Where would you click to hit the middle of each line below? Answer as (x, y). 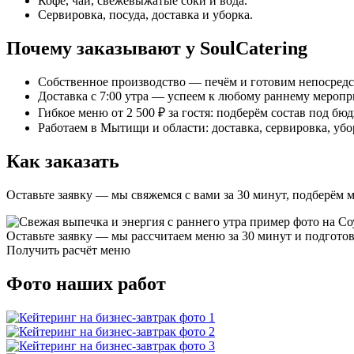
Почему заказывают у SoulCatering (157, 49)
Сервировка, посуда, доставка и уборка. (145, 15)
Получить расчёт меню (68, 250)
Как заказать (63, 162)
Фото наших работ (86, 283)
